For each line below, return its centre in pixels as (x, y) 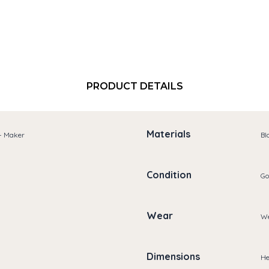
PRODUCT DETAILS (134, 86)
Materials (168, 134)
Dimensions (173, 257)
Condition (169, 175)
